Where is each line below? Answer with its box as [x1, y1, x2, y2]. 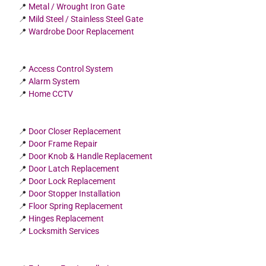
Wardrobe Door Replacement [28, 27, 135, 37]
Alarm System [28, 76, 80, 86]
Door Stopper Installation [28, 188, 121, 198]
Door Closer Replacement [28, 126, 122, 136]
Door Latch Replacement [28, 163, 120, 173]
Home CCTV [28, 88, 74, 99]
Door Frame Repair [28, 138, 98, 148]
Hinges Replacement [28, 213, 104, 223]
